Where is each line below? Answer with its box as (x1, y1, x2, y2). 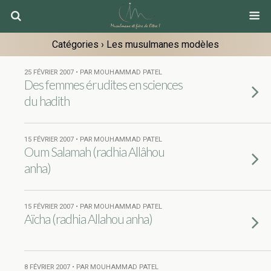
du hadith (24, 93, 70, 108)
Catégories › (52, 39, 104, 50)
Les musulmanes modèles (104, 39, 219, 50)
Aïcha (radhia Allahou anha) (24, 211, 152, 226)
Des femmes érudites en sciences (24, 77, 183, 92)
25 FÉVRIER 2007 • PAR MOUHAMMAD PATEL (24, 68, 162, 76)
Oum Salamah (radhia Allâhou (24, 144, 165, 159)
